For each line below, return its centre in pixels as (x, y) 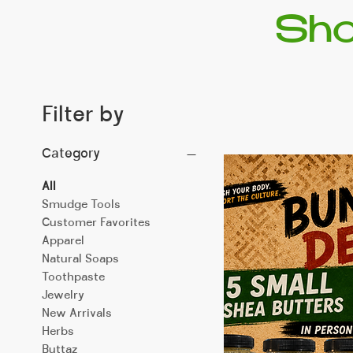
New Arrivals (77, 313)
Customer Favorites (96, 223)
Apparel (63, 241)
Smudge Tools (81, 204)
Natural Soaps (80, 259)
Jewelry (63, 295)
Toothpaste (73, 277)
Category (71, 154)
